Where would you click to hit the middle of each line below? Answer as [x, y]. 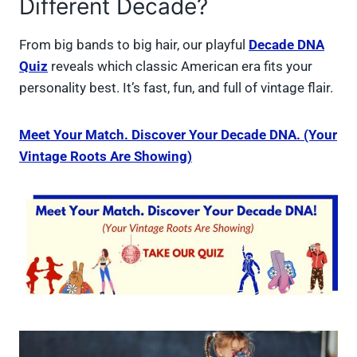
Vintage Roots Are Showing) [106, 157]
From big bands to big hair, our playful [134, 45]
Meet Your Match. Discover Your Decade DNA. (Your [178, 135]
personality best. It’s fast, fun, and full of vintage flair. [176, 88]
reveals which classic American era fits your [180, 67]
